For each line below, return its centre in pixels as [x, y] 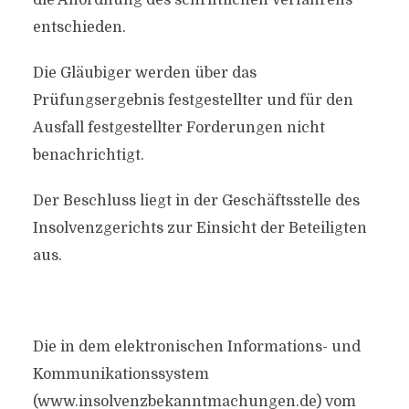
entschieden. [79, 27]
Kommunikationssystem [121, 374]
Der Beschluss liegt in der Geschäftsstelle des [196, 201]
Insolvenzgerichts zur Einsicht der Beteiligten [199, 228]
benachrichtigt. [88, 155]
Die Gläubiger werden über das [144, 73]
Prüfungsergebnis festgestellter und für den [193, 100]
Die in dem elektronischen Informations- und [196, 347]
